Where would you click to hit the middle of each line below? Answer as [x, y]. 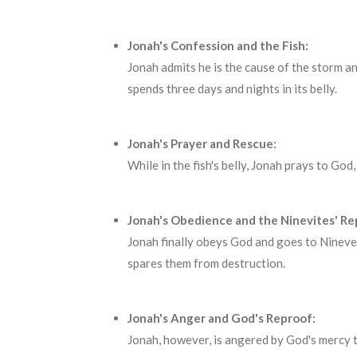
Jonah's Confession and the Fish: [218, 45]
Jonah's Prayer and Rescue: [202, 143]
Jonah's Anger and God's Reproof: [221, 318]
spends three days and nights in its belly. [232, 88]
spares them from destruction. [206, 263]
